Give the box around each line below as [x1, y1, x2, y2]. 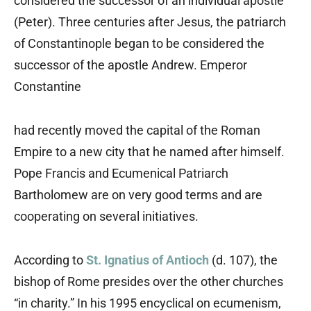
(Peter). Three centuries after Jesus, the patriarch [14, 15, 286, 30]
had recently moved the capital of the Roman [14, 123, 260, 138]
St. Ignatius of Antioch [86, 253, 209, 268]
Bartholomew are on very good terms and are [14, 187, 262, 203]
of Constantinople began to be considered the [14, 36, 264, 51]
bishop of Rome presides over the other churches [14, 274, 283, 289]
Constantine [14, 79, 81, 94]
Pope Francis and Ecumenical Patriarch [14, 166, 228, 181]
